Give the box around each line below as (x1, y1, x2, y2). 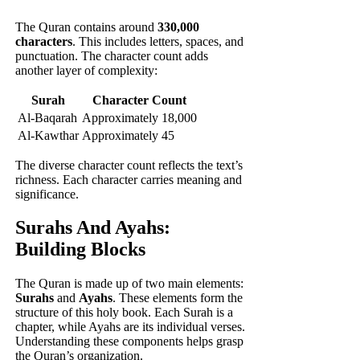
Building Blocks (15, 239, 146, 260)
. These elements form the (112, 291, 243, 305)
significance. (15, 186, 80, 201)
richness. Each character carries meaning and (15, 172, 243, 186)
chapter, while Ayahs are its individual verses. (15, 320, 246, 334)
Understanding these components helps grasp (15, 334, 244, 349)
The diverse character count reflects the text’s (15, 157, 243, 172)
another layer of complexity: (15, 63, 158, 77)
